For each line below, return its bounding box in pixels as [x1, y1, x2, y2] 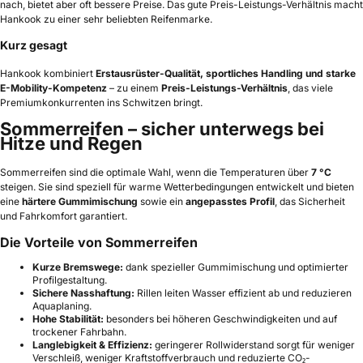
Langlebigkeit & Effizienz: [32, 338, 152, 351]
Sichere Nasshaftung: [32, 286, 135, 299]
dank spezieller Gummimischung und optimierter [123, 260, 348, 273]
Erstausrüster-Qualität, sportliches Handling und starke [96, 66, 356, 79]
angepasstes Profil [186, 194, 275, 207]
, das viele [288, 81, 333, 94]
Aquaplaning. [32, 299, 92, 312]
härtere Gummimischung [22, 194, 138, 207]
